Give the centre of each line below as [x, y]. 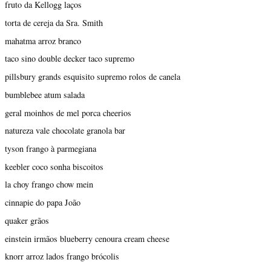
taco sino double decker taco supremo [70, 59]
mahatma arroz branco [43, 41]
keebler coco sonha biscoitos [54, 166]
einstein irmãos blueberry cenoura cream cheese [87, 238]
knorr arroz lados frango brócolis [62, 256]
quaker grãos [27, 220]
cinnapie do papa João [43, 203]
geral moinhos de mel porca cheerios [68, 113]
